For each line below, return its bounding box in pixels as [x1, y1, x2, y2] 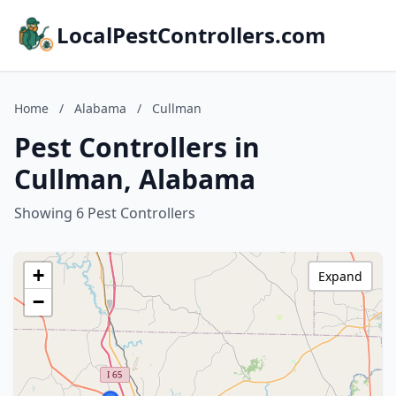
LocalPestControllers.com [57, 20, 326, 49]
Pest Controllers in [14, 129, 260, 165]
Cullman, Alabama [14, 161, 255, 197]
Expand [318, 268, 362, 285]
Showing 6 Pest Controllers [14, 203, 195, 223]
